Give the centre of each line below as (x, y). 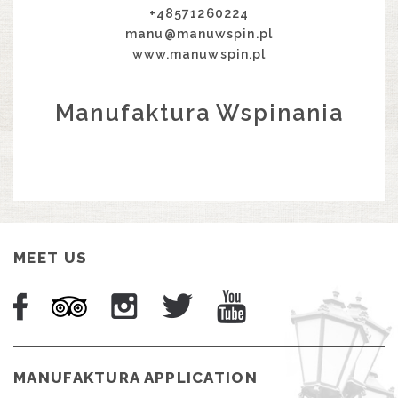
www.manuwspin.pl (199, 54)
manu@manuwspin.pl (199, 33)
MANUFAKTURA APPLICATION (135, 377)
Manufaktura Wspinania (199, 112)
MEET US (51, 257)
